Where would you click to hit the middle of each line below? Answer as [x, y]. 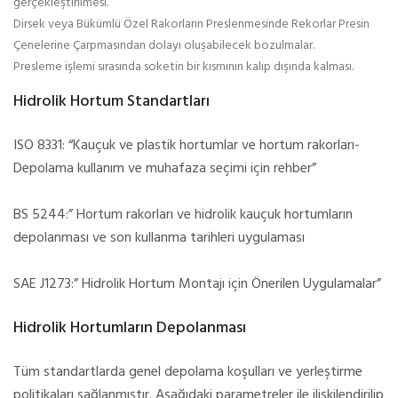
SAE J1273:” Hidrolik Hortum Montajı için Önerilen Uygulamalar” [197, 284]
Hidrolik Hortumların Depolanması [130, 328]
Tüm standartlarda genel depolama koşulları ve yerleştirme [188, 372]
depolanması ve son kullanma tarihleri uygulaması [159, 238]
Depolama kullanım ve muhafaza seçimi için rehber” [165, 169]
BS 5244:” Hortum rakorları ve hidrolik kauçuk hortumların [183, 215]
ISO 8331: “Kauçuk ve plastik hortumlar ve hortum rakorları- [187, 146]
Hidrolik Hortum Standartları [111, 102]
